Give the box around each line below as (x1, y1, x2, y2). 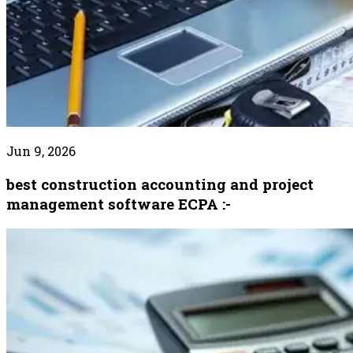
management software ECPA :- (6, 193, 231, 214)
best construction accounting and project (6, 173, 314, 194)
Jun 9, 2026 (6, 143, 76, 160)
